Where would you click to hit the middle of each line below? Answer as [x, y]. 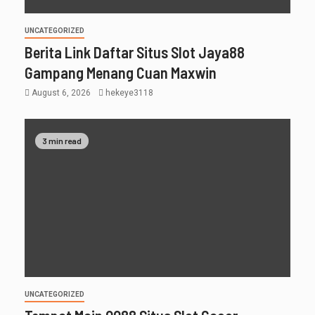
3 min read [62, 140]
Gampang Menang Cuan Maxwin [121, 73]
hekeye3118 [129, 93]
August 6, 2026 [61, 93]
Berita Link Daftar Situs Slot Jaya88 [135, 52]
